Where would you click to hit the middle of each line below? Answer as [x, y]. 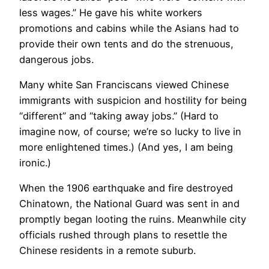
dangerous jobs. [56, 59]
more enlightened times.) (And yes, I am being [126, 147]
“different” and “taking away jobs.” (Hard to [119, 116]
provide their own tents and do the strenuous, [126, 44]
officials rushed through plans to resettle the [123, 235]
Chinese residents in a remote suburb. [107, 251]
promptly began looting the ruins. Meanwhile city [133, 219]
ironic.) [35, 162]
